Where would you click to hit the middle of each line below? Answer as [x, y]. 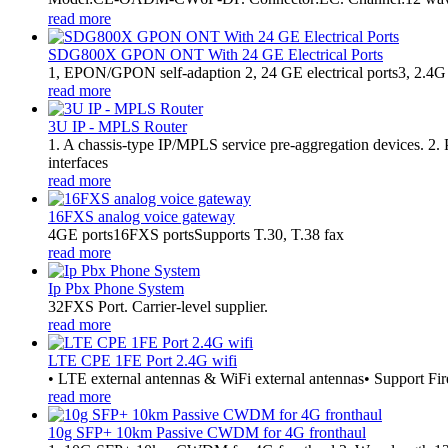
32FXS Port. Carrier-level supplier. [158, 306]
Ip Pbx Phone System [116, 288]
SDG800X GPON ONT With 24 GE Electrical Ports [215, 54]
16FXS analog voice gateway [141, 216]
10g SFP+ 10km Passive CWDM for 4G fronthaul [207, 432]
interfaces [78, 162]
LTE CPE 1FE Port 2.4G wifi [142, 360]
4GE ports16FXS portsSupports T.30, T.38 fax [196, 234]
